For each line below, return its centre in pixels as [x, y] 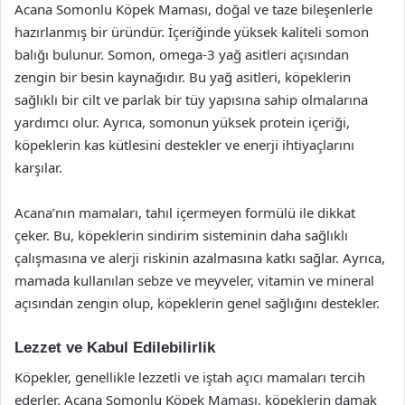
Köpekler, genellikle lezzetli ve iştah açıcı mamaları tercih [190, 377]
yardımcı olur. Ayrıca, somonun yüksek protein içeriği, [182, 122]
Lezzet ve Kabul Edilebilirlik [115, 348]
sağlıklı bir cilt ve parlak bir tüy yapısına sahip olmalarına [191, 99]
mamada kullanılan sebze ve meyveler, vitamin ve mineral [194, 280]
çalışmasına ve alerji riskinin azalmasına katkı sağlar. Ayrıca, [200, 258]
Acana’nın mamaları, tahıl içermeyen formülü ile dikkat [185, 212]
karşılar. [38, 167]
